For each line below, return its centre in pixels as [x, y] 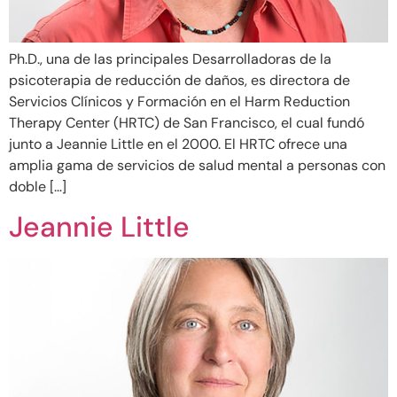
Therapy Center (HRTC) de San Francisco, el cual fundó [187, 123]
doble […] [38, 187]
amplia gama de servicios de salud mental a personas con [197, 165]
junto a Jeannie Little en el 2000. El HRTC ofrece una [178, 144]
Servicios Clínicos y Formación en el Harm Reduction [179, 101]
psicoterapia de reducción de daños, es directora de [179, 80]
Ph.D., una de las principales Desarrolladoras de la [170, 59]
